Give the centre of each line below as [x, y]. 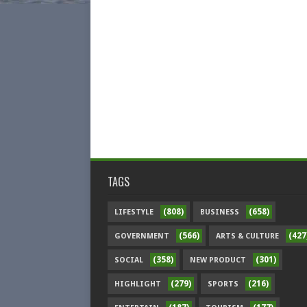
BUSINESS [220, 212]
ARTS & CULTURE [247, 236]
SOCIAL [129, 260]
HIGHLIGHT [138, 284]
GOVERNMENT [142, 236]
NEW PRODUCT [218, 260]
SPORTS [223, 284]
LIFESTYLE [134, 212]
